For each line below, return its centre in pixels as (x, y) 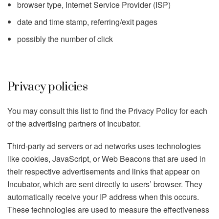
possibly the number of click (65, 39)
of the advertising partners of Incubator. (74, 123)
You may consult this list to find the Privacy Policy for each (107, 111)
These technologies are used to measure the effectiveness (108, 209)
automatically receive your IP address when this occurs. (103, 197)
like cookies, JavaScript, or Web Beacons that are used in (107, 159)
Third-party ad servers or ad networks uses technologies (104, 146)
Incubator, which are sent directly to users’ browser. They (105, 184)
